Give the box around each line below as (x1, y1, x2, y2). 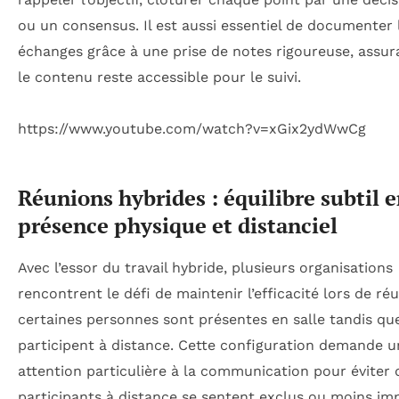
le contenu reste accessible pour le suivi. (18, 69, 301, 86)
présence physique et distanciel (18, 210, 338, 240)
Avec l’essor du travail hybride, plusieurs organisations (18, 258, 393, 276)
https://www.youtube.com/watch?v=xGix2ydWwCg (18, 119, 366, 137)
